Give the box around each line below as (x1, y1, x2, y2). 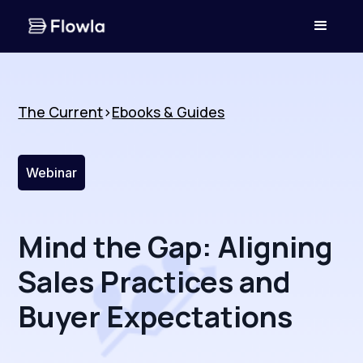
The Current (18, 102, 104, 122)
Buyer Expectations (18, 297, 293, 336)
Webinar (26, 164, 78, 181)
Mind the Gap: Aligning (18, 227, 334, 267)
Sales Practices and (18, 262, 292, 301)
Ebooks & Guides (112, 102, 225, 122)
